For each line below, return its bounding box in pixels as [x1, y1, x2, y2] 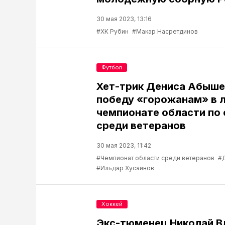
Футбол [101, 64, 122, 71]
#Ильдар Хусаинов [96, 164, 154, 172]
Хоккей [101, 200, 123, 207]
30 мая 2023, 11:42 [96, 142, 151, 149]
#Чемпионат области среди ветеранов [96, 154, 214, 162]
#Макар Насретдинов [132, 28, 198, 35]
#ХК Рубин [96, 28, 129, 35]
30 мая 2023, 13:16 [96, 15, 152, 23]
